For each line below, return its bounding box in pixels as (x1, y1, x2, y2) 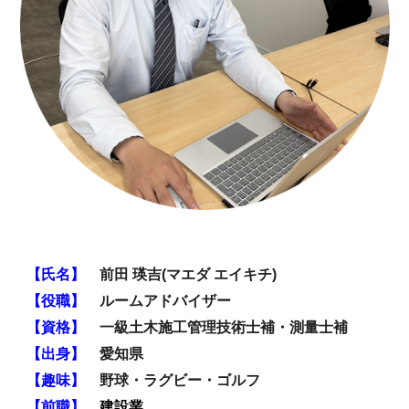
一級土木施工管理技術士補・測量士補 (100, 320, 349, 336)
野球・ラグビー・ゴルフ (100, 372, 261, 389)
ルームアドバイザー (100, 293, 232, 309)
